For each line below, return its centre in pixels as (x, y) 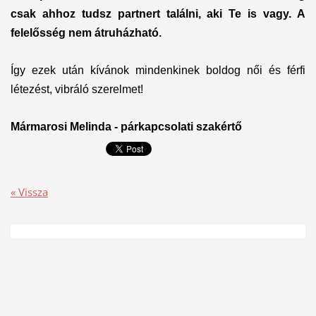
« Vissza (29, 192)
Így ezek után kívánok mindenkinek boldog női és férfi (158, 71)
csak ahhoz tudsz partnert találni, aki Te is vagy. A (158, 14)
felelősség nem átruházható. (86, 33)
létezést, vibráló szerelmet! (77, 90)
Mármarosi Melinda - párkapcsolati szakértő (126, 127)
